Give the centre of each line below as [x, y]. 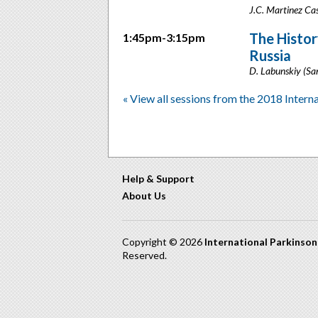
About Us [144, 196]
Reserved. [144, 255]
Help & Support [158, 179]
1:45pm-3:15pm [164, 37]
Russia [270, 55]
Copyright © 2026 [163, 242]
